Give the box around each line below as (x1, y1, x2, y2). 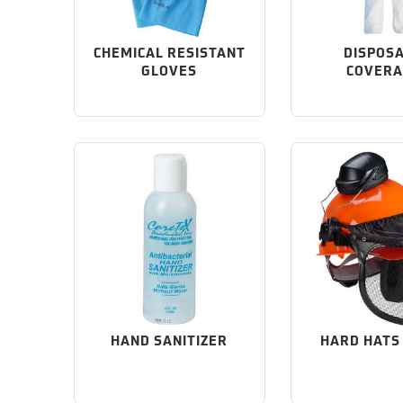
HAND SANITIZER (111, 335, 228, 349)
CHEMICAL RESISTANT (93, 47, 246, 61)
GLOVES (141, 65, 198, 79)
